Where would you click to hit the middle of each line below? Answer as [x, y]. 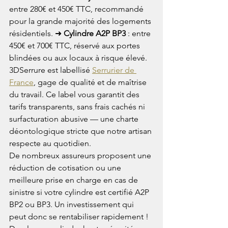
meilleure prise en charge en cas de [75, 180]
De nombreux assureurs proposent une [81, 155]
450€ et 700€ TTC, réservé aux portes [76, 45]
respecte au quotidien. [50, 143]
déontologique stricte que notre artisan [81, 131]
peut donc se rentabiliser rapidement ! [80, 216]
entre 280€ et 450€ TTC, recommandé [77, 9]
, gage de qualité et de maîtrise [91, 82]
